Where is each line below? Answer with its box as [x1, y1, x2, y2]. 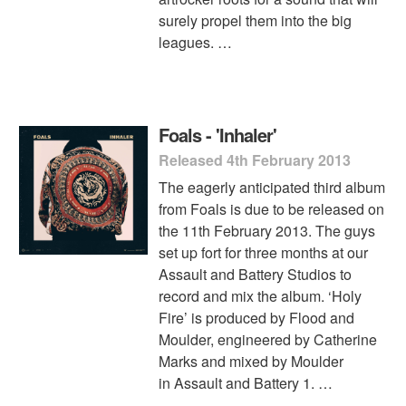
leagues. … [159, 31, 233, 53]
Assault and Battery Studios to [159, 263, 353, 285]
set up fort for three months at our [159, 241, 369, 263]
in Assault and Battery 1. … [159, 372, 333, 393]
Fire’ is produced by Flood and [159, 306, 355, 328]
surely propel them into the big [159, 9, 353, 31]
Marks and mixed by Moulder [159, 350, 344, 372]
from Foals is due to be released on [159, 198, 385, 219]
